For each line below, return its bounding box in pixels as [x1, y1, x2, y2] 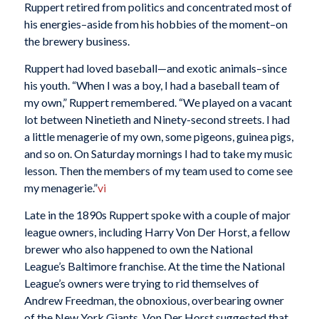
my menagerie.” [23, 180, 98, 194]
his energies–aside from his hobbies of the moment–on [23, 17, 288, 31]
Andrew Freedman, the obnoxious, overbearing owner [23, 293, 284, 307]
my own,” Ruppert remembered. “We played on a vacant [23, 95, 292, 109]
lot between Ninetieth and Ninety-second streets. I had [23, 112, 290, 126]
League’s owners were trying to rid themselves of [23, 276, 259, 290]
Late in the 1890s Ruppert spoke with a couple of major [23, 207, 291, 221]
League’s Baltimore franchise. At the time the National [23, 258, 285, 273]
